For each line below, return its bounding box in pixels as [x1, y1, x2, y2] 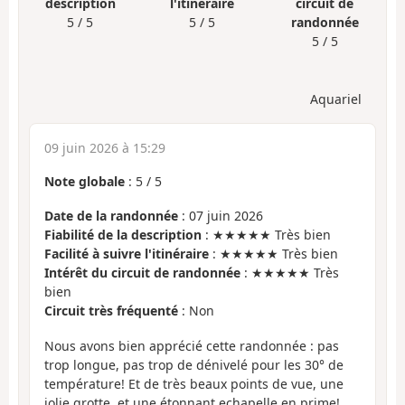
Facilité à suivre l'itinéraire [44, 245, 209, 263]
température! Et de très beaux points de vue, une [44, 374, 344, 392]
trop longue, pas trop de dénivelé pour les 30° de [44, 355, 344, 373]
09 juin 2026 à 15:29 [44, 138, 165, 156]
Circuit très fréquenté [44, 302, 178, 320]
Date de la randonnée [44, 207, 178, 225]
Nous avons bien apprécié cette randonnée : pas [44, 336, 339, 354]
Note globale [44, 172, 125, 190]
